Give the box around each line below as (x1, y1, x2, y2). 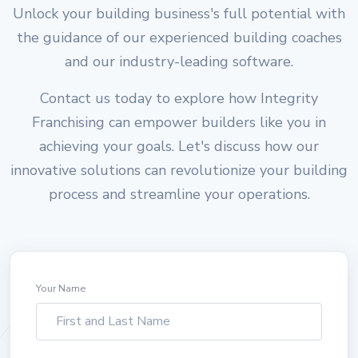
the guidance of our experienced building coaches (16, 27, 342, 47)
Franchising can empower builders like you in (32, 112, 326, 132)
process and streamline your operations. (48, 184, 310, 204)
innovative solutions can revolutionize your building (10, 160, 348, 180)
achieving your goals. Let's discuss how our (39, 136, 319, 156)
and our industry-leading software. (65, 51, 293, 71)
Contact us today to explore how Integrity (40, 88, 318, 108)
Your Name (36, 280, 86, 295)
